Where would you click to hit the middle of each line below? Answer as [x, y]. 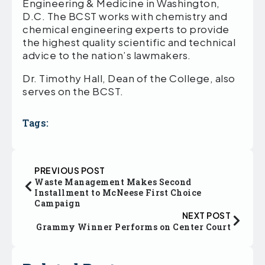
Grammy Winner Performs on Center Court [133, 227]
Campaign [57, 203]
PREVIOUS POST [70, 170]
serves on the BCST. [73, 91]
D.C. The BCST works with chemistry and [125, 16]
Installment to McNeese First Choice [118, 192]
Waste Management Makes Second [113, 182]
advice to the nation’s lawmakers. [107, 55]
